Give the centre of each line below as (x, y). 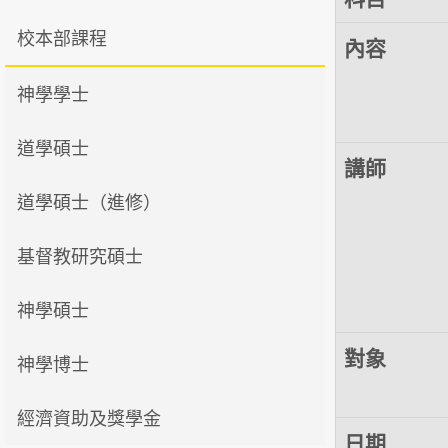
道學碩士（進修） (89, 202)
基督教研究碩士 (80, 256)
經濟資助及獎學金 (89, 418)
